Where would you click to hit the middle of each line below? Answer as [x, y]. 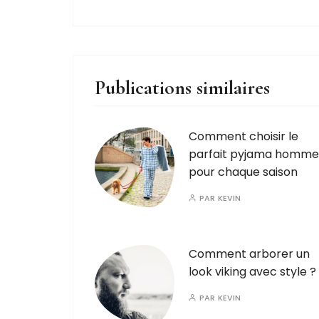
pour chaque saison [243, 172]
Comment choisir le [244, 137]
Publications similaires [182, 88]
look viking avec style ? [252, 272]
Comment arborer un [249, 254]
